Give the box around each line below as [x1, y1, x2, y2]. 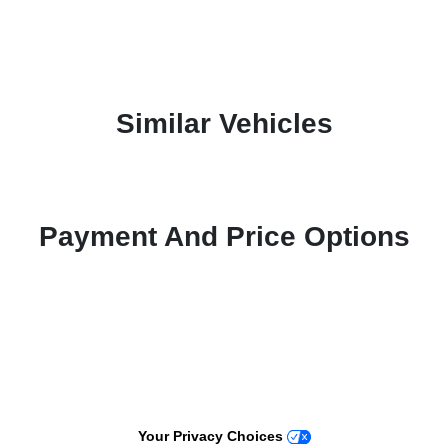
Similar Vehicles [115, 107, 333, 139]
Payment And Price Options [38, 220, 410, 252]
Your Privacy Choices [137, 428, 287, 445]
